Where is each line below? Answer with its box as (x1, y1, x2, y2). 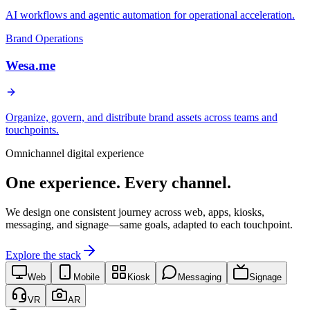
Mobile (73, 271, 100, 282)
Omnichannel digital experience (6, 147, 144, 159)
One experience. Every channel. (6, 173, 231, 192)
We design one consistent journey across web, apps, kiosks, (6, 206, 264, 218)
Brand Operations (6, 33, 83, 45)
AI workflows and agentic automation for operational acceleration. (6, 9, 295, 21)
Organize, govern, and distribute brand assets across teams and (6, 111, 277, 123)
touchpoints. (6, 123, 59, 136)
